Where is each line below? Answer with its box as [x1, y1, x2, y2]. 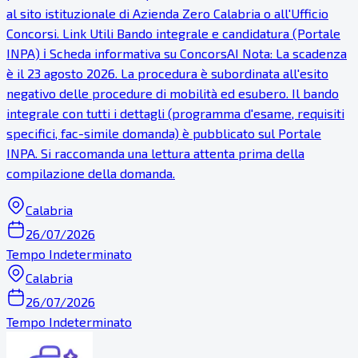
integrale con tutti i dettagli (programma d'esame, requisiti [6, 105, 344, 121]
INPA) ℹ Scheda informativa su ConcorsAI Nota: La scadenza [6, 45, 347, 61]
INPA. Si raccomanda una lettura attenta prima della [6, 145, 304, 161]
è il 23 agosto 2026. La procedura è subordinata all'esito [6, 65, 328, 81]
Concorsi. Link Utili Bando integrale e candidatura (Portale [6, 25, 340, 41]
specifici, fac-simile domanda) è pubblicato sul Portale [6, 125, 321, 141]
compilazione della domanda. [6, 165, 175, 181]
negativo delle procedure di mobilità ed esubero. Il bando [6, 85, 339, 101]
